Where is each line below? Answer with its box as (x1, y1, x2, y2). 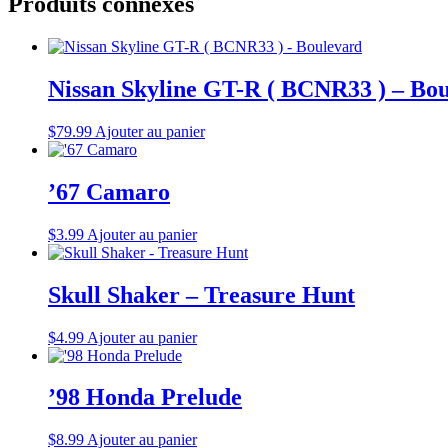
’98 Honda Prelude (48, 384, 242, 411)
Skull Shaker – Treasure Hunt (48, 281, 355, 308)
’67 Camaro (48, 178, 170, 205)
